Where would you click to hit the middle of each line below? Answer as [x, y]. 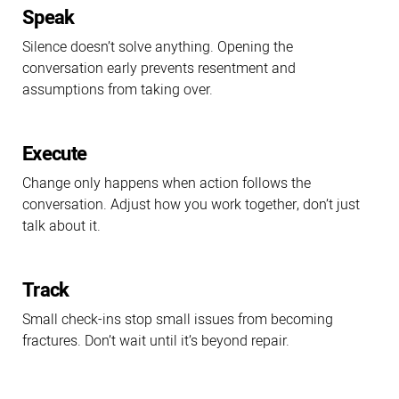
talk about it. [61, 226]
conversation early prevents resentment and [159, 68]
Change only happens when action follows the [167, 183]
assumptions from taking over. [118, 90]
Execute [55, 154]
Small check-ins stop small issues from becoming [178, 319]
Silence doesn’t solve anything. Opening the [158, 47]
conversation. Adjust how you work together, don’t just [191, 204]
